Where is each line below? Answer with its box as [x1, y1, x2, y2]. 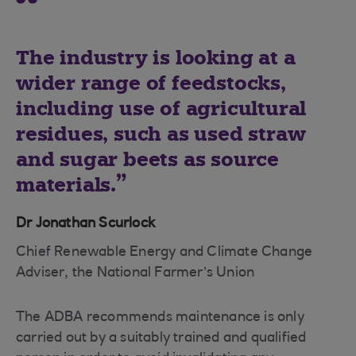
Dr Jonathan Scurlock [16, 217, 155, 231]
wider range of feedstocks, [16, 71, 286, 95]
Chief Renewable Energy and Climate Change [16, 246, 313, 260]
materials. [16, 172, 117, 197]
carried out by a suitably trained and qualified [16, 331, 307, 346]
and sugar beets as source [16, 147, 279, 172]
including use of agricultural [16, 96, 307, 121]
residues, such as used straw [16, 122, 306, 146]
